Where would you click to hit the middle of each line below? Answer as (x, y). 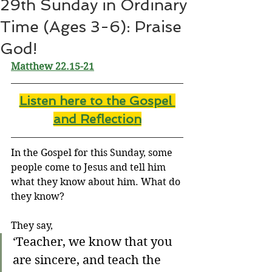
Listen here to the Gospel (97, 101)
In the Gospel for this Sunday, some (93, 153)
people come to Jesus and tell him (90, 167)
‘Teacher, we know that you (94, 242)
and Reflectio (93, 119)
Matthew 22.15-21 (53, 66)
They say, (32, 226)
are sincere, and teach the (88, 260)
